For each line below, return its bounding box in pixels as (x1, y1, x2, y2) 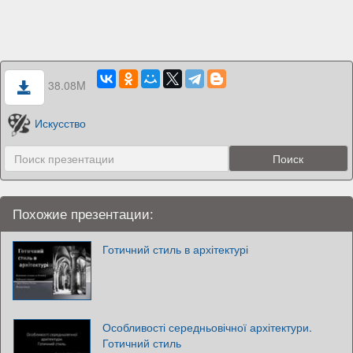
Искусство (34, 115, 86, 132)
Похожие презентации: (13, 203, 154, 223)
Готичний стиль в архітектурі (102, 240, 248, 257)
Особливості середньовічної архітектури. (102, 318, 312, 335)
